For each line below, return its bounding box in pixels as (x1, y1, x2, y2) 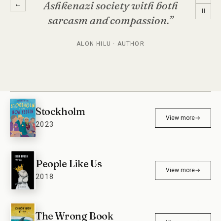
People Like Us (36, 157, 102, 170)
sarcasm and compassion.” (48, 12, 173, 26)
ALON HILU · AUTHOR (76, 39, 145, 46)
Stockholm (36, 105, 85, 118)
